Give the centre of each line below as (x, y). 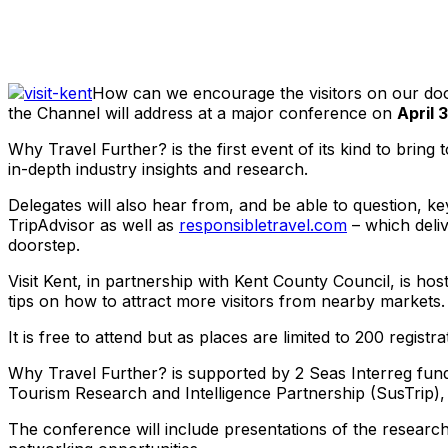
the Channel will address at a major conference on (202, 113)
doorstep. (44, 245)
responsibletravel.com (263, 225)
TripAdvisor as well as (93, 225)
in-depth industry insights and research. (158, 169)
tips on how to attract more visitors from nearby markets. (226, 301)
